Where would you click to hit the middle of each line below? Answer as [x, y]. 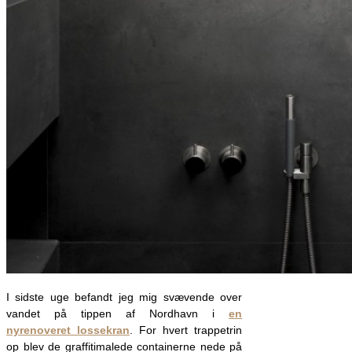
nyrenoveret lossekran [68, 330]
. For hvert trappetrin [186, 330]
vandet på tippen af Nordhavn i [117, 313]
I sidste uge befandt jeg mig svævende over [124, 297]
